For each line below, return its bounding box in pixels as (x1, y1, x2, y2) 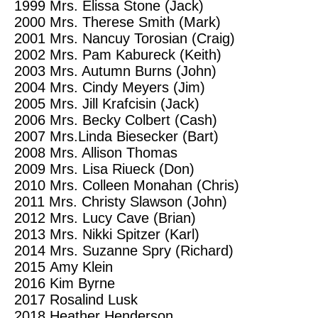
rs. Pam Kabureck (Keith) (62, 47, 221, 63)
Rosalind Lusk (50, 292, 138, 308)
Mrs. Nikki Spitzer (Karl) (50, 226, 199, 243)
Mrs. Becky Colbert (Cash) (50, 112, 217, 128)
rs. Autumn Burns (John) (62, 63, 216, 79)
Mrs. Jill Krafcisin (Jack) (50, 96, 199, 112)
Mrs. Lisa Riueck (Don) (50, 161, 194, 177)
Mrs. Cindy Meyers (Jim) (50, 79, 205, 96)
